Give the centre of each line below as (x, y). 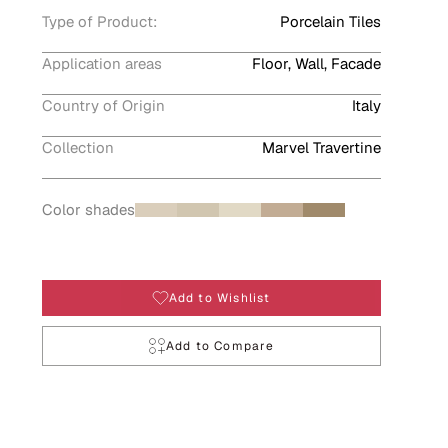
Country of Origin (103, 105)
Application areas (101, 63)
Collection (77, 147)
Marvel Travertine (321, 147)
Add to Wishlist (219, 298)
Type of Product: (99, 21)
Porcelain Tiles (330, 21)
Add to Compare (220, 346)
